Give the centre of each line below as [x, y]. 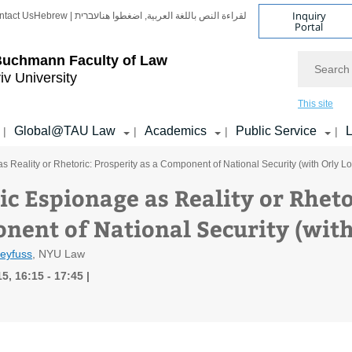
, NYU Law [59, 254]
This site [315, 104]
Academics [176, 131]
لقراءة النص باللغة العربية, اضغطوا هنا [173, 16]
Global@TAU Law [65, 131]
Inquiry [309, 15]
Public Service [276, 131]
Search [316, 57]
